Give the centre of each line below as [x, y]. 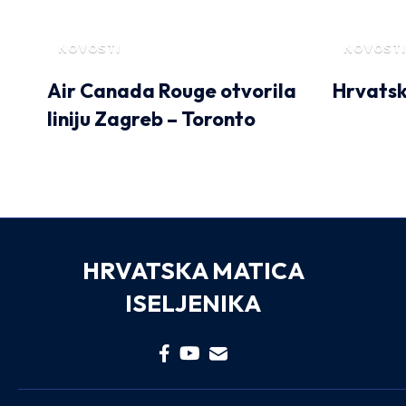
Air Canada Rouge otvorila [172, 90]
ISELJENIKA [193, 303]
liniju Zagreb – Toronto [151, 118]
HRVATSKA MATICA [193, 270]
